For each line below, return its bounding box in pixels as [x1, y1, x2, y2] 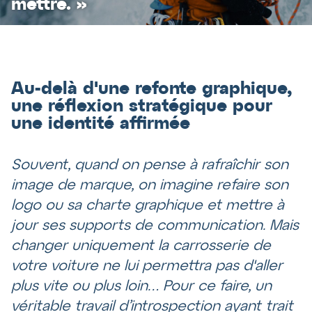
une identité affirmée [11, 116, 190, 133]
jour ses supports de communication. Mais [11, 219, 299, 233]
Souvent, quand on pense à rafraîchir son [11, 159, 288, 173]
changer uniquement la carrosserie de [11, 240, 271, 253]
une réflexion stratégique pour [11, 98, 272, 116]
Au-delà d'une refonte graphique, [11, 81, 292, 98]
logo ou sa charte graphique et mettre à [11, 199, 284, 213]
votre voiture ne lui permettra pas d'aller [11, 260, 283, 274]
